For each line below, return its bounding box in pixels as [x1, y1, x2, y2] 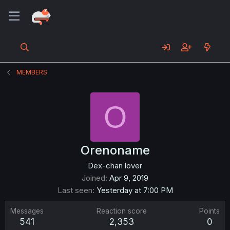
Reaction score [96, 207, 147, 215]
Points [199, 207, 220, 215]
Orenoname [80, 143, 150, 158]
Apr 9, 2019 [109, 173, 148, 183]
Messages [10, 207, 44, 215]
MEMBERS [16, 68, 48, 76]
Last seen [57, 185, 92, 195]
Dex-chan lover [88, 161, 142, 170]
